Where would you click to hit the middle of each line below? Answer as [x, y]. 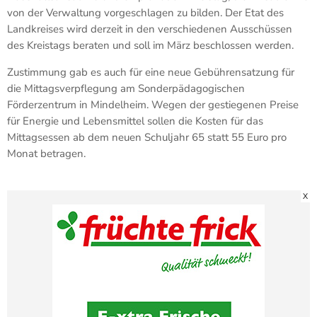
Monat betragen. [46, 153]
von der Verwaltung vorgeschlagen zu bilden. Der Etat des [145, 12]
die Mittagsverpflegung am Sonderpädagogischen [126, 88]
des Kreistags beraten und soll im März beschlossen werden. [150, 45]
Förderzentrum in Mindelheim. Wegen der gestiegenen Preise [153, 104]
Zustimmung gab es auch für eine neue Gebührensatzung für [151, 72]
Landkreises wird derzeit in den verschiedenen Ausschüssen [150, 29]
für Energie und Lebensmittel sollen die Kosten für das [135, 121]
